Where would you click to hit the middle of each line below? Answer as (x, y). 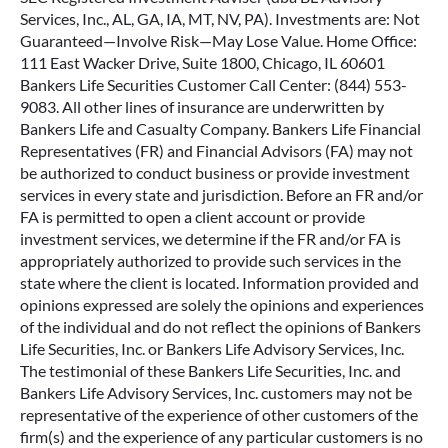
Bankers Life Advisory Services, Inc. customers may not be (216, 392)
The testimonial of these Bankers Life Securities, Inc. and (210, 370)
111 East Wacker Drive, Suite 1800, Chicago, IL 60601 (202, 62)
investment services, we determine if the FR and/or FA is (210, 238)
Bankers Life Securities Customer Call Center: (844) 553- (213, 84)
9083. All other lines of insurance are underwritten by (202, 106)
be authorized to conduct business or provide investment (215, 172)
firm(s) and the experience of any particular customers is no (221, 436)
